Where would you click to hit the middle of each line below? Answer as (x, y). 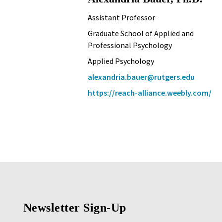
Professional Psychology (130, 45)
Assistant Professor (121, 17)
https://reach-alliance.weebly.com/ (150, 93)
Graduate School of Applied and (141, 33)
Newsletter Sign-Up (75, 208)
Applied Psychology (121, 61)
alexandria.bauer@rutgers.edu (141, 77)
